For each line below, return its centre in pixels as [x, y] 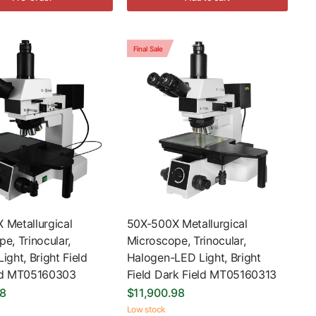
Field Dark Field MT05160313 [202, 274]
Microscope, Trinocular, [186, 240]
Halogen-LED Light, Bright [194, 257]
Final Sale [148, 48]
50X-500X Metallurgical [187, 223]
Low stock [146, 309]
